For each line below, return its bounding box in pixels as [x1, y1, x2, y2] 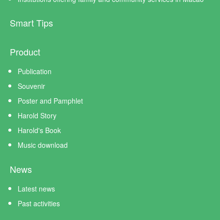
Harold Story [18, 110, 56, 120]
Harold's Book [18, 125, 61, 135]
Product [10, 45, 40, 58]
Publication [18, 66, 52, 76]
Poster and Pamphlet [18, 96, 83, 106]
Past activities [18, 198, 60, 208]
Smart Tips [10, 16, 53, 29]
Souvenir [18, 81, 45, 91]
